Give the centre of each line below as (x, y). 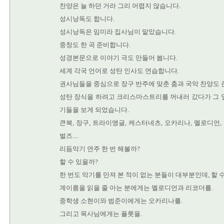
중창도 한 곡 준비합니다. (95, 45)
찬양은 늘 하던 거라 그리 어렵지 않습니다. (120, 6)
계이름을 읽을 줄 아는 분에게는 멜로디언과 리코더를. (136, 188)
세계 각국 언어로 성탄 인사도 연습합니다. (119, 71)
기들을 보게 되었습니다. (94, 110)
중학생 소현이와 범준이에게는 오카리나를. (121, 201)
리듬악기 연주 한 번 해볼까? (100, 149)
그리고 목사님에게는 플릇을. (101, 214)
